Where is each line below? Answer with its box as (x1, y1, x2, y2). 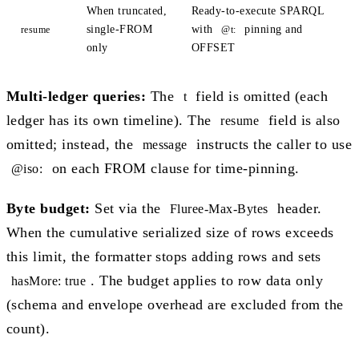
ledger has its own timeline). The (6, 111, 216, 128)
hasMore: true (11, 273, 87, 288)
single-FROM (87, 22, 153, 35)
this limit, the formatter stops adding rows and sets (6, 248, 321, 264)
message (142, 137, 188, 151)
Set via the (90, 200, 166, 216)
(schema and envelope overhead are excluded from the (6, 296, 344, 313)
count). (6, 320, 50, 337)
